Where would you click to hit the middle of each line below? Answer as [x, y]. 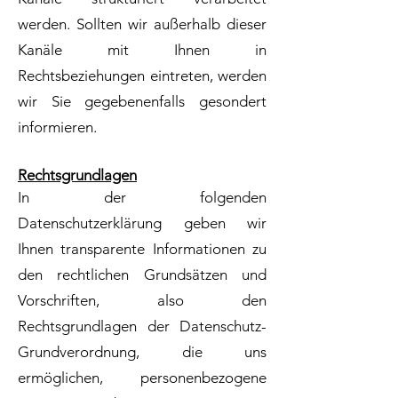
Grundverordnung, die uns [142, 352]
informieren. [57, 127]
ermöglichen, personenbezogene [142, 378]
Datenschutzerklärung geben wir [142, 223]
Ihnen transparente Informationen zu [142, 249]
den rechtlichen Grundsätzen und [142, 275]
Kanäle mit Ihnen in [142, 50]
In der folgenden [142, 197]
